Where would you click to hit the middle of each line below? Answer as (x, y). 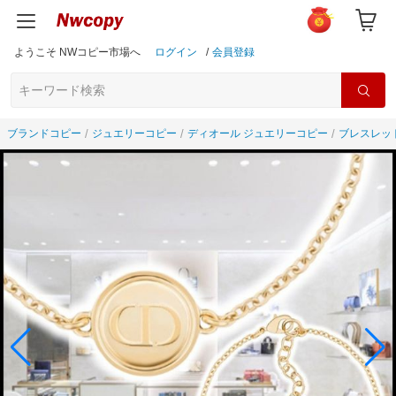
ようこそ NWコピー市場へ (81, 52)
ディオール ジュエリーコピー (258, 133)
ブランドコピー (44, 133)
